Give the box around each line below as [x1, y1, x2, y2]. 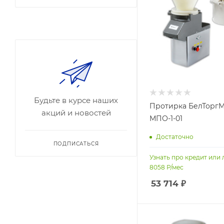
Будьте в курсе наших [34, 95, 118, 105]
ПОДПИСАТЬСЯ [53, 140, 99, 147]
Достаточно [156, 132, 193, 140]
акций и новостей [41, 108, 111, 117]
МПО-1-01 [149, 114, 182, 123]
